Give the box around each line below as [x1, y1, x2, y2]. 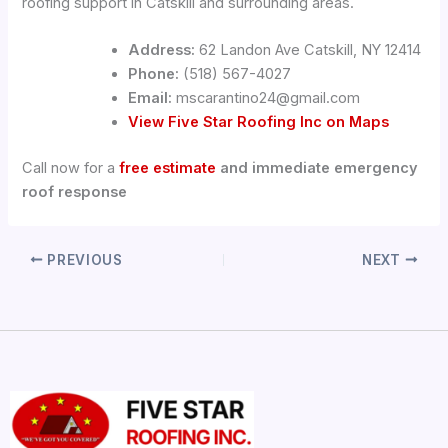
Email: [128, 89, 173, 108]
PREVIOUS [43, 251, 123, 268]
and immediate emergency [216, 158, 419, 177]
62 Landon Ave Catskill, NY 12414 [195, 41, 422, 60]
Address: [128, 41, 196, 60]
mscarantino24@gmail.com [172, 89, 361, 108]
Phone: [128, 65, 180, 84]
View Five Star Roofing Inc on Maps [128, 113, 390, 132]
